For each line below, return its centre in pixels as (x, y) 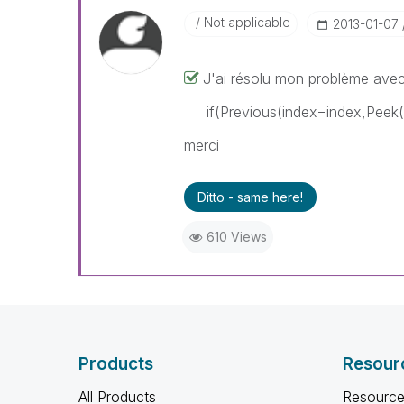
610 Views (236, 237)
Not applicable (245, 22)
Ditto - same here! (250, 197)
